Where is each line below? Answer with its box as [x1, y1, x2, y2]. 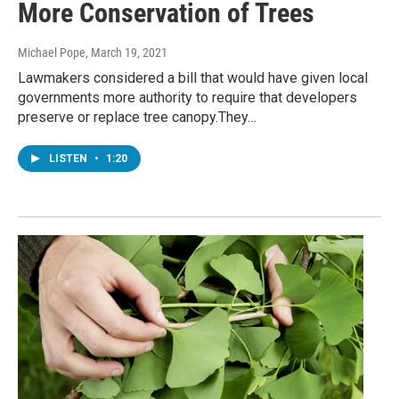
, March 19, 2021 [85, 45, 167, 61]
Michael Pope [18, 45, 85, 61]
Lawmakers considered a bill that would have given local [18, 69, 368, 87]
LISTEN [49, 152, 90, 166]
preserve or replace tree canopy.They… [18, 109, 256, 126]
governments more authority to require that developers [18, 89, 357, 107]
